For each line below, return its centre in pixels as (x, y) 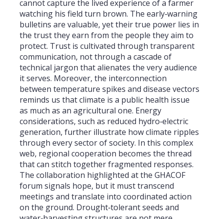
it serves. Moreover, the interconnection (93, 78)
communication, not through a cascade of (96, 57)
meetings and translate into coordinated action (106, 197)
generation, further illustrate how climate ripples (109, 132)
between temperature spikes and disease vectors (109, 89)
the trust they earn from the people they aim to (107, 35)
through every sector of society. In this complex (106, 143)
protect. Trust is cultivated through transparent (107, 46)
